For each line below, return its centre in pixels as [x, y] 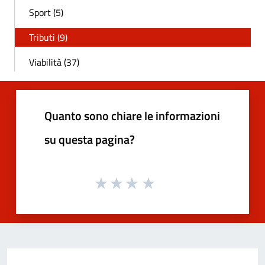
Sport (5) [46, 13]
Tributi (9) [48, 38]
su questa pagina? [90, 140]
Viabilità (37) [54, 62]
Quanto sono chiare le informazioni [132, 116]
